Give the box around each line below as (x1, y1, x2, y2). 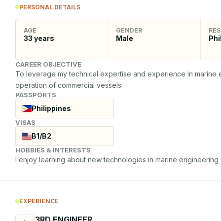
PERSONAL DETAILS (19, 3, 80, 11)
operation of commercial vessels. (15, 80, 123, 89)
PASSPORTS (15, 90, 56, 99)
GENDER (116, 26, 143, 34)
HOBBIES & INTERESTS (15, 146, 91, 154)
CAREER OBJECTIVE (15, 60, 81, 68)
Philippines (31, 104, 71, 112)
